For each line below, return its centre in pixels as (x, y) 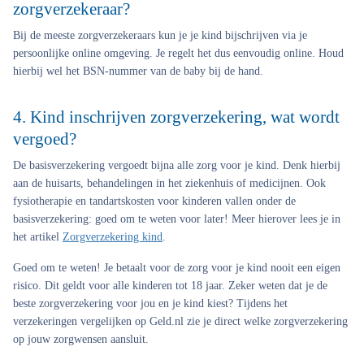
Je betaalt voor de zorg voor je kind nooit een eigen (221, 268)
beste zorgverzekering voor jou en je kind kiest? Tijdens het (150, 303)
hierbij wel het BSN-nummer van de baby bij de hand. (138, 71)
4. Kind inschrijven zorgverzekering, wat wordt (176, 117)
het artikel (38, 237)
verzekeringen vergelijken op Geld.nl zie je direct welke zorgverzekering (180, 321)
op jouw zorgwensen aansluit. (81, 339)
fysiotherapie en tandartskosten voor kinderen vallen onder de (154, 201)
